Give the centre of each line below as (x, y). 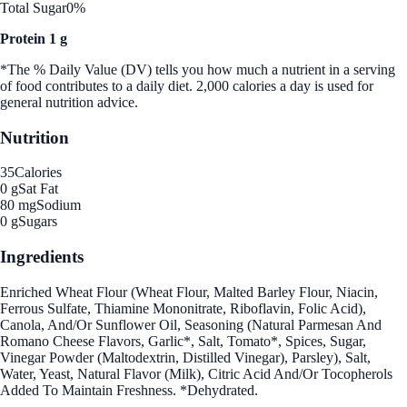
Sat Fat (38, 189)
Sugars (38, 222)
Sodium (59, 205)
